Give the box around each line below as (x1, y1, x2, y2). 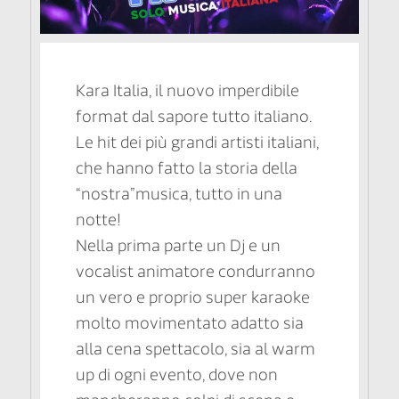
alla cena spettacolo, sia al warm (76, 339, 315, 360)
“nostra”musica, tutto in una (76, 184, 282, 205)
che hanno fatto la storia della (76, 159, 297, 179)
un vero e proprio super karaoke (76, 288, 310, 308)
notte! (76, 210, 121, 231)
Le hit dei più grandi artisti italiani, (76, 133, 319, 153)
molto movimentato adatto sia (76, 313, 304, 334)
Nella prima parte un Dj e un (76, 236, 281, 256)
